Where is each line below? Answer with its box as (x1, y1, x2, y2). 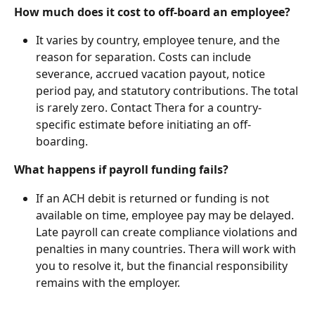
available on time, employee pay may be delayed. (36, 207, 297, 223)
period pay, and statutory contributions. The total (36, 83, 301, 99)
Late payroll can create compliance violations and (36, 224, 300, 240)
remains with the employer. (36, 274, 180, 290)
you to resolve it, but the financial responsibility (36, 257, 290, 274)
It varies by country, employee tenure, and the (36, 32, 283, 49)
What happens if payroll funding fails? (14, 162, 229, 178)
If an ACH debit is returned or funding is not (36, 190, 272, 206)
